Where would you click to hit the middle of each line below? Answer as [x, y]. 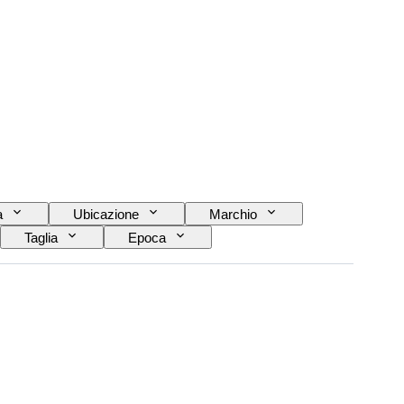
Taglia [41, 237]
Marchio [233, 214]
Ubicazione [106, 214]
